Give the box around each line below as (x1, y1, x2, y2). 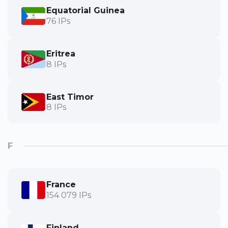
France (46, 180, 76, 190)
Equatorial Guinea (46, 5, 125, 15)
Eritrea (46, 48, 75, 59)
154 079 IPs (46, 190, 91, 201)
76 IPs (46, 16, 70, 26)
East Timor (46, 92, 94, 102)
